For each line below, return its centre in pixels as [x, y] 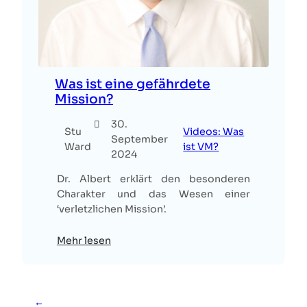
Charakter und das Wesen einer [153, 194]
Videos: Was [214, 132]
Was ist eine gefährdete [133, 84]
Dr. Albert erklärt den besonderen [153, 179]
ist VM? [201, 147]
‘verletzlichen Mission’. [111, 209]
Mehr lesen [84, 241]
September [139, 139]
